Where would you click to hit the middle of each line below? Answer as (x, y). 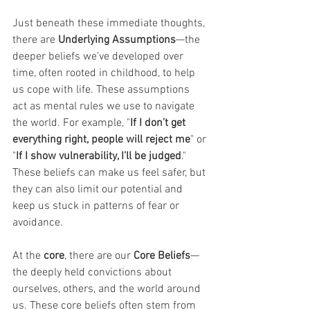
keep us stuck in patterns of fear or (97, 206)
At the (28, 256)
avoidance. (38, 223)
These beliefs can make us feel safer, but (110, 173)
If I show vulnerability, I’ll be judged (99, 156)
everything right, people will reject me (101, 140)
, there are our (99, 256)
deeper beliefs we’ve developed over (99, 57)
